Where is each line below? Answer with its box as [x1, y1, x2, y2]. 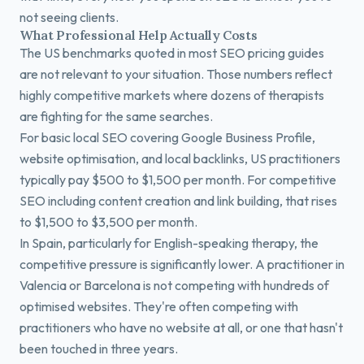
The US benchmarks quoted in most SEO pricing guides [19, 45, 324, 61]
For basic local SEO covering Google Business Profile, [19, 129, 315, 145]
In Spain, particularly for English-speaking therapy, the [19, 235, 318, 251]
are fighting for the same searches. [19, 108, 213, 124]
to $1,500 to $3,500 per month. [19, 214, 197, 230]
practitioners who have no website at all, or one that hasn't [19, 319, 343, 336]
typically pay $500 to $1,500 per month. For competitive [19, 171, 336, 188]
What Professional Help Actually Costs [19, 27, 258, 43]
